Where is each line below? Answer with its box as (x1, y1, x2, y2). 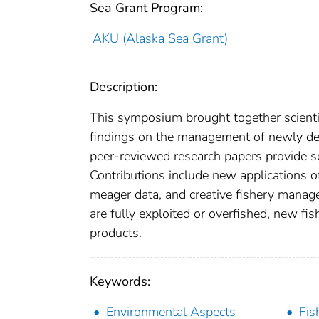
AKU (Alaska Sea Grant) (92, 29, 228, 47)
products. (90, 224, 142, 241)
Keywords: (90, 272, 150, 290)
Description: (90, 78, 157, 95)
